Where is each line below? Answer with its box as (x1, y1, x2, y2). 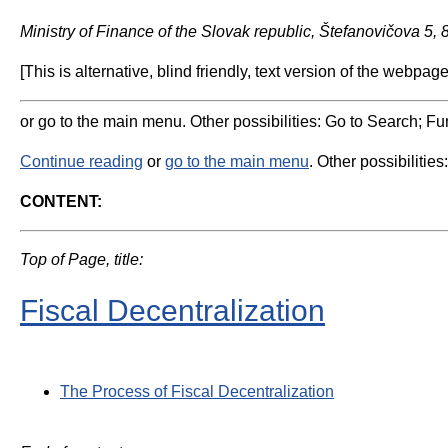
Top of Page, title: (20, 251, 143, 268)
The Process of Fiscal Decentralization (60, 382, 334, 400)
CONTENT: (20, 193, 102, 210)
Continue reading (20, 153, 143, 170)
